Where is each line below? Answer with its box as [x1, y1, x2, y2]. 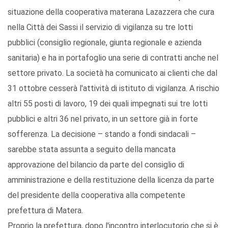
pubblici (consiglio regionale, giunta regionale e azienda [8, 38, 202, 48]
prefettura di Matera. [8, 206, 83, 216]
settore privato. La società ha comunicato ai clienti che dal [8, 68, 217, 78]
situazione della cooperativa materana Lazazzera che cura [8, 7, 214, 17]
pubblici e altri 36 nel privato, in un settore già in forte [8, 114, 198, 124]
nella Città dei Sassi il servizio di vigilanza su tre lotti [8, 22, 193, 33]
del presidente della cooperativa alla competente [8, 190, 185, 201]
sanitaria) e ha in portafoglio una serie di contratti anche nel [8, 53, 218, 63]
